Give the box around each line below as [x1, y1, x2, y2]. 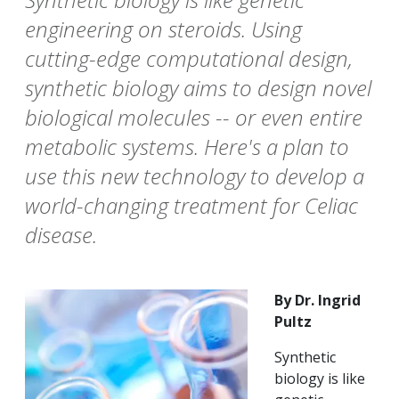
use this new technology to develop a [25, 161, 364, 191]
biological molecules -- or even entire [25, 102, 362, 133]
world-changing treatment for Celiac [25, 191, 358, 221]
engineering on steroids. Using [25, 14, 302, 45]
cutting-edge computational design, [25, 44, 353, 74]
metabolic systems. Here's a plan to [25, 132, 349, 162]
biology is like [274, 369, 365, 389]
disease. [25, 220, 102, 250]
